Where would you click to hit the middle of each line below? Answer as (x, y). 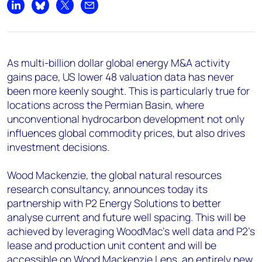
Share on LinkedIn (51, 11)
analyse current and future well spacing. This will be (126, 217)
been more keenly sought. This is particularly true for (128, 91)
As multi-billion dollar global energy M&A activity (118, 63)
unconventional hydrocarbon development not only (126, 119)
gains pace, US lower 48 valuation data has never (120, 77)
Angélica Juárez (51, 26)
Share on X (86, 11)
